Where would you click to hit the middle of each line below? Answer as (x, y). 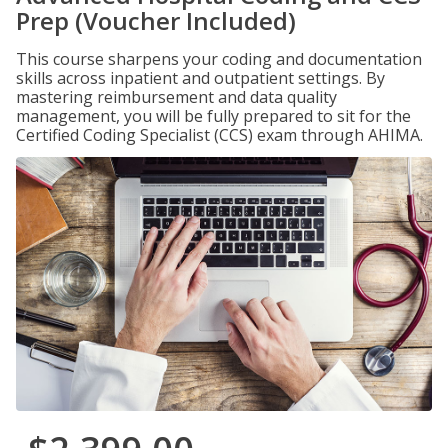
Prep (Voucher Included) (156, 20)
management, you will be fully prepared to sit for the (213, 116)
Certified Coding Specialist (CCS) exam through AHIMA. (219, 135)
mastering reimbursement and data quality (176, 97)
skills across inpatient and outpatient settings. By (200, 78)
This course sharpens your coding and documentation (219, 59)
